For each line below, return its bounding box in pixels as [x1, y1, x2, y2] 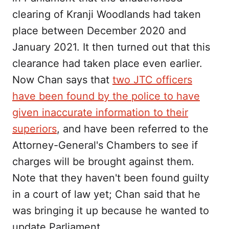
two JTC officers [112, 74, 192, 86]
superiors [12, 123, 57, 135]
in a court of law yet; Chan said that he [12, 188, 200, 201]
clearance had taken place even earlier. [12, 57, 202, 70]
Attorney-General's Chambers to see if [12, 139, 198, 152]
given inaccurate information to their [12, 106, 188, 119]
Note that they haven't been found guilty [12, 172, 209, 185]
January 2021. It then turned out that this [12, 41, 210, 54]
